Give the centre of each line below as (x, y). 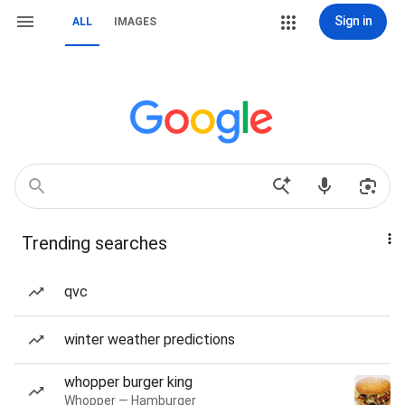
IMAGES (135, 22)
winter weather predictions (150, 339)
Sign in (353, 21)
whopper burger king (128, 382)
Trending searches (94, 243)
